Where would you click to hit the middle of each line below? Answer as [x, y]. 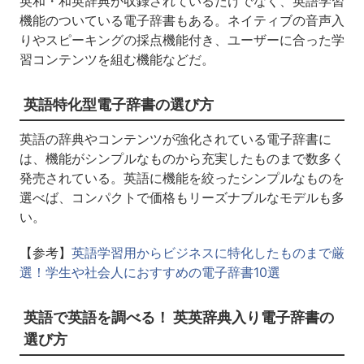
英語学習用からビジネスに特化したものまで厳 [208, 253]
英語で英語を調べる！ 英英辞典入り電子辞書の [178, 318]
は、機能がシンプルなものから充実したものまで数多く [182, 159]
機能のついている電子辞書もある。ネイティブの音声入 [182, 21]
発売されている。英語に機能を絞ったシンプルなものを [182, 178]
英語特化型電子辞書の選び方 [118, 105]
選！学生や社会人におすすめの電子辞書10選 [149, 273]
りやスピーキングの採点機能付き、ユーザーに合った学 [182, 40]
